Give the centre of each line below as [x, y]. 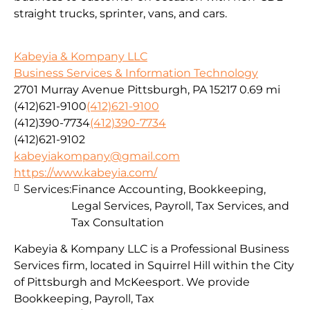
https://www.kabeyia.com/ [85, 173]
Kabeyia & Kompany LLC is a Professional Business [152, 249]
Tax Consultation [118, 222]
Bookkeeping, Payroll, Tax [84, 299]
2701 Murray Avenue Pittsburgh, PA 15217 [125, 90]
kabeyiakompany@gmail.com [97, 156]
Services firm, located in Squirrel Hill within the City [154, 266]
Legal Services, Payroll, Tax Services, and [180, 206]
